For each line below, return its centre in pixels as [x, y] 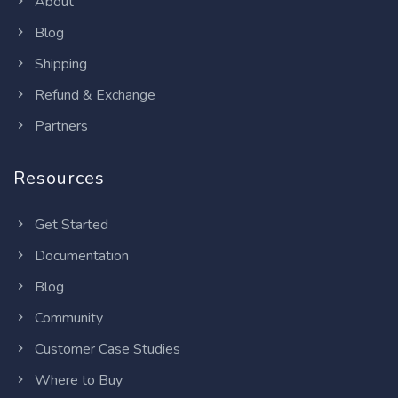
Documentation [80, 255]
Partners [60, 126]
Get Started [70, 224]
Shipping [59, 64]
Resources [59, 178]
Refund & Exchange [93, 95]
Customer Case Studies [106, 349]
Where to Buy [77, 380]
